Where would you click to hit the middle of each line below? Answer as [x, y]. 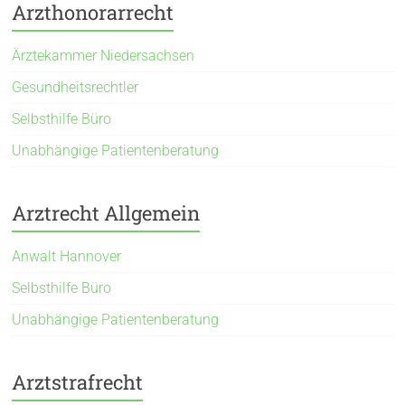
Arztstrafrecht [78, 381]
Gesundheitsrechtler [75, 87]
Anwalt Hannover [67, 256]
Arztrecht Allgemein [106, 212]
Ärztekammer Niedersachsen [104, 55]
